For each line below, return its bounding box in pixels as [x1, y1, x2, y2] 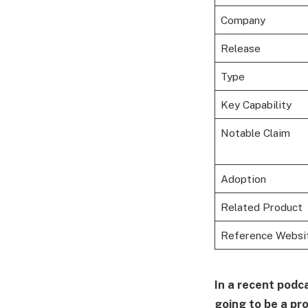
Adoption [220, 173, 266, 186]
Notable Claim [220, 126, 290, 140]
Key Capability [220, 98, 291, 111]
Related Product [220, 201, 302, 214]
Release [220, 42, 261, 55]
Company [220, 14, 265, 27]
